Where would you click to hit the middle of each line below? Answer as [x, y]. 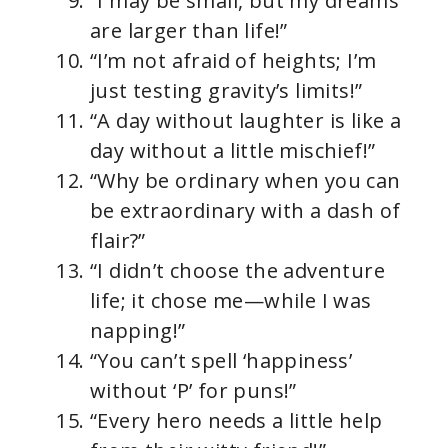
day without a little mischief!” [233, 151]
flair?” [118, 241]
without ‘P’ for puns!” [193, 391]
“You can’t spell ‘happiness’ [221, 361]
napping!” [138, 331]
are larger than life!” [189, 31]
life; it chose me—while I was [231, 301]
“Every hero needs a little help [236, 421]
